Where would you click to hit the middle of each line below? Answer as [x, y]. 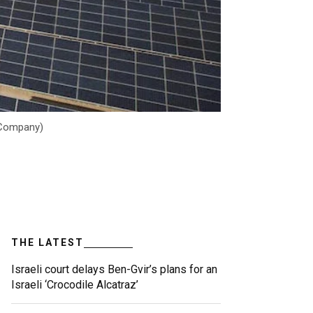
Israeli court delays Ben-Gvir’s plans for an [114, 270]
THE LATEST [48, 243]
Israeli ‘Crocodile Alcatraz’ [75, 285]
